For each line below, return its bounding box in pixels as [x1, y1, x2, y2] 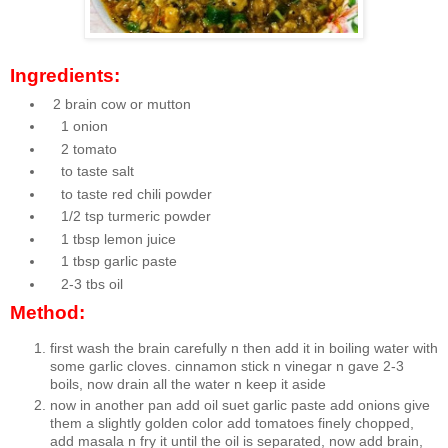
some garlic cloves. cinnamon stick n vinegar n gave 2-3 [50, 357, 404, 374]
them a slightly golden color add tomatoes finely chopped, [50, 415, 414, 432]
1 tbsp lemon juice [45, 230, 176, 247]
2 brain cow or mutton [45, 95, 191, 112]
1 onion [45, 118, 108, 135]
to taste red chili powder [45, 185, 212, 202]
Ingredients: [10, 64, 120, 86]
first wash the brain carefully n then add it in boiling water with [50, 339, 438, 356]
